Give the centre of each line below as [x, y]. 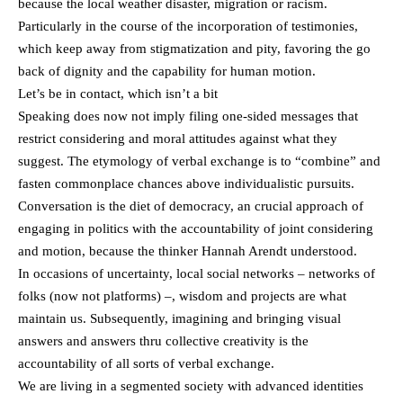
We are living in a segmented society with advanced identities [191, 386]
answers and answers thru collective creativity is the [163, 341]
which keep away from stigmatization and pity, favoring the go [194, 49]
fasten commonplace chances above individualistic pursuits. [186, 184]
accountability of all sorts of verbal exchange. [146, 363]
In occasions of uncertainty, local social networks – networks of [197, 273]
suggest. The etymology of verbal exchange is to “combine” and [199, 161]
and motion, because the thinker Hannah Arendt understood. [188, 251]
